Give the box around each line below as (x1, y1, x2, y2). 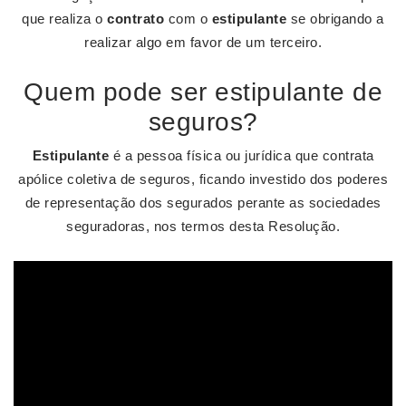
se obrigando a (286, 11, 384, 26)
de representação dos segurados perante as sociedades (24, 195, 382, 210)
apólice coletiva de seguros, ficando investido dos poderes (18, 171, 388, 187)
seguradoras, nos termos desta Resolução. (66, 218, 340, 234)
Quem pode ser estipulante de (24, 78, 382, 106)
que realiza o (22, 11, 108, 26)
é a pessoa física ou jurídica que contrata (109, 148, 374, 163)
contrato (107, 11, 165, 26)
